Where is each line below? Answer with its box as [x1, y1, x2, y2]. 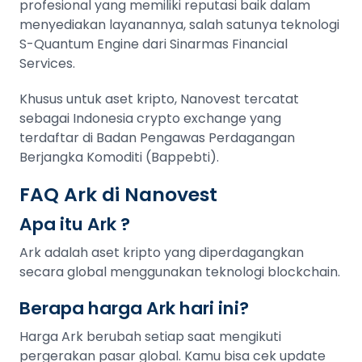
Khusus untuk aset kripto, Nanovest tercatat [19, 90, 299, 108]
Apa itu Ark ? [19, 212, 130, 237]
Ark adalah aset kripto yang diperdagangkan [19, 243, 304, 262]
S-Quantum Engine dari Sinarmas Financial [19, 35, 288, 53]
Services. [19, 54, 75, 73]
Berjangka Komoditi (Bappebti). [19, 148, 219, 166]
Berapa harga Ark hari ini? [19, 296, 249, 321]
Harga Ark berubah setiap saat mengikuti [19, 327, 281, 346]
